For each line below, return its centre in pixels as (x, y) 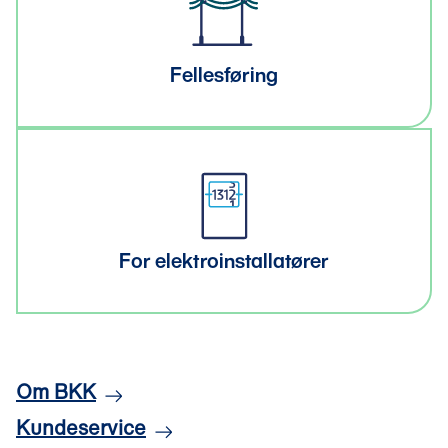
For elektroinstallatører (224, 260)
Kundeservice (81, 427)
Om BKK (56, 391)
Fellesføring (224, 74)
